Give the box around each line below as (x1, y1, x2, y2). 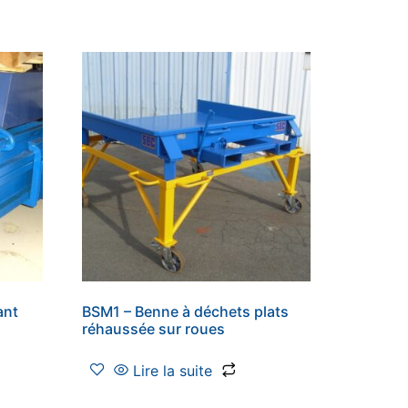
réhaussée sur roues (82, 319, 226, 338)
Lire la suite (133, 361, 213, 380)
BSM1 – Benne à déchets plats (82, 301, 290, 321)
